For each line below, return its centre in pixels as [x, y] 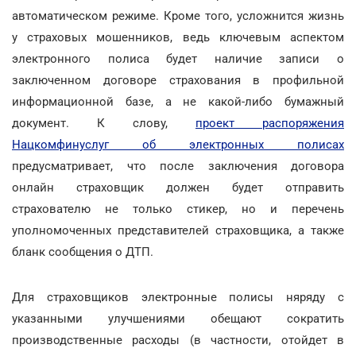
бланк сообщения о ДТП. [83, 252]
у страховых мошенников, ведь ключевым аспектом [178, 37]
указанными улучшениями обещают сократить [178, 318]
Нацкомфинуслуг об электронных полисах [178, 144]
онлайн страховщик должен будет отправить [178, 187]
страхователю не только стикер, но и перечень [178, 209]
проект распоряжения [270, 123]
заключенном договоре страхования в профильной [178, 80]
